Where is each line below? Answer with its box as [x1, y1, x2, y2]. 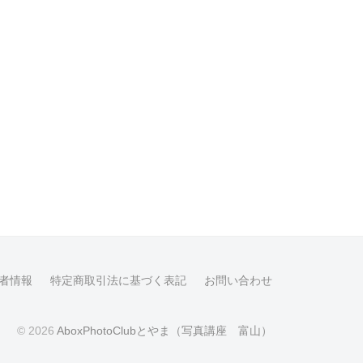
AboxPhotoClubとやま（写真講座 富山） [57, 324, 272, 337]
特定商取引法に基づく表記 [50, 274, 186, 287]
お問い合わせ [204, 274, 272, 287]
